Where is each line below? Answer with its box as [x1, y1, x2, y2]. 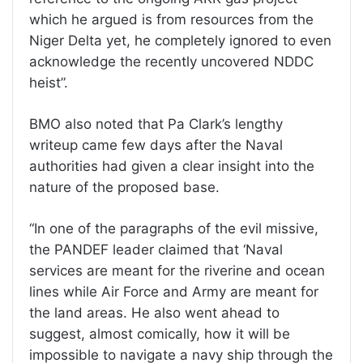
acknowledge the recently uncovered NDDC [29, 53, 314, 70]
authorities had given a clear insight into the [29, 157, 314, 174]
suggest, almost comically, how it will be [29, 325, 290, 342]
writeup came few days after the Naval [29, 136, 283, 153]
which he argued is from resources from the [29, 11, 314, 28]
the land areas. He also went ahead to [29, 304, 280, 321]
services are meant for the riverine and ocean [29, 262, 325, 279]
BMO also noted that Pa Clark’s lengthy [29, 115, 283, 132]
